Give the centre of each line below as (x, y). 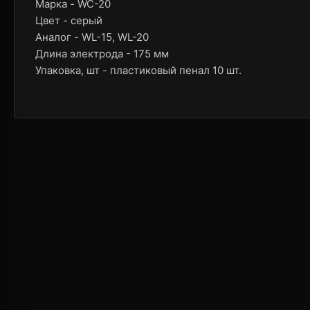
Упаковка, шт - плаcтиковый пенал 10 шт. (138, 70)
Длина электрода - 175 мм (102, 53)
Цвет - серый (69, 20)
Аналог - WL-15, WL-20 (92, 37)
